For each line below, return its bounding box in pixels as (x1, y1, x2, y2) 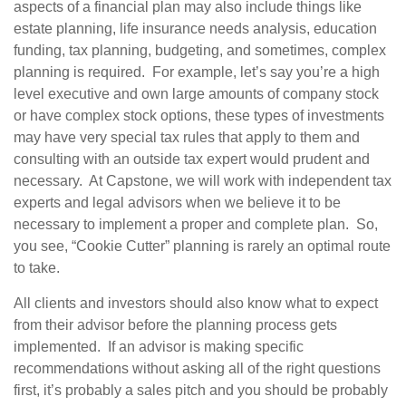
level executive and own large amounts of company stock (14, 85, 379, 101)
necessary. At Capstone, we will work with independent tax (14, 172, 391, 188)
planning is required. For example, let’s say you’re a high (14, 63, 380, 80)
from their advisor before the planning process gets (14, 316, 337, 333)
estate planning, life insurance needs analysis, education (14, 20, 377, 36)
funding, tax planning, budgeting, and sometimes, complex (14, 42, 386, 58)
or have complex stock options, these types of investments (14, 107, 384, 123)
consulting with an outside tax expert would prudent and (14, 150, 370, 167)
